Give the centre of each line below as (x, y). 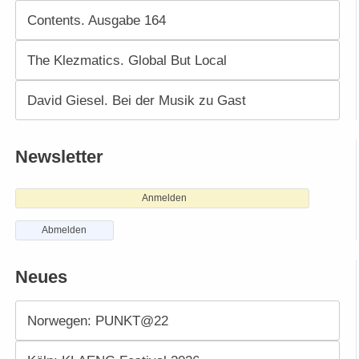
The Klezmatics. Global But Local (127, 61)
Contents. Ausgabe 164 (96, 20)
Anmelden (164, 198)
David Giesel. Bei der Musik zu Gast (136, 101)
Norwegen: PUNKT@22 (97, 321)
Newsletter (59, 157)
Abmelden (65, 230)
